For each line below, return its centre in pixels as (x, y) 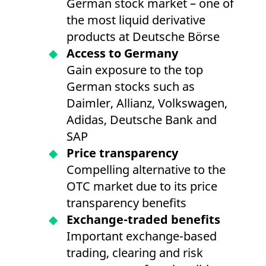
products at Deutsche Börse (143, 37)
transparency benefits (126, 203)
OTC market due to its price (142, 186)
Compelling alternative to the (146, 170)
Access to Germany (122, 53)
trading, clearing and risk (135, 253)
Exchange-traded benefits (143, 220)
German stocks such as (131, 87)
